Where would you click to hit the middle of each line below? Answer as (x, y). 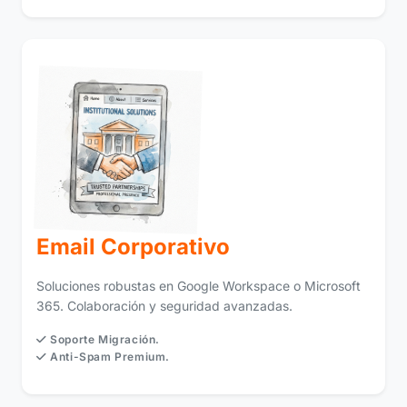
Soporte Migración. (104, 339)
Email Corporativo (133, 246)
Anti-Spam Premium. (109, 356)
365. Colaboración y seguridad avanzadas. (164, 305)
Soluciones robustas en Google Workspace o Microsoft (199, 285)
